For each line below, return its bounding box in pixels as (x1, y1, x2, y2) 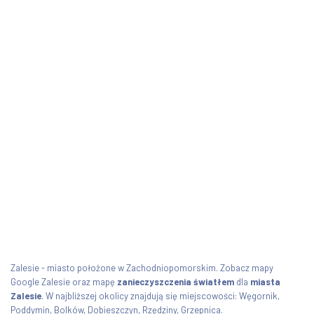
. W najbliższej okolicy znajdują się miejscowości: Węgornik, (41, 289, 280, 301)
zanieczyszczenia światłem (117, 275, 234, 287)
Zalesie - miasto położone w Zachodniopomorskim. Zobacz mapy (11, 261, 273, 273)
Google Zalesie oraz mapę (11, 275, 117, 287)
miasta (250, 275, 280, 287)
